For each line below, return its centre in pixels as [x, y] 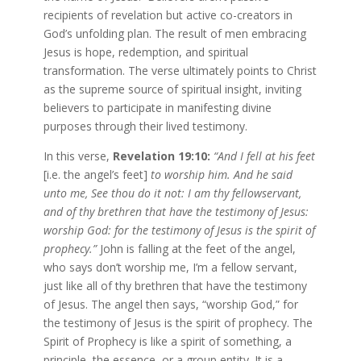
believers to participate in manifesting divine [157, 107]
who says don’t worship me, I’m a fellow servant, [170, 267]
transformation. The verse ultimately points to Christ [180, 70]
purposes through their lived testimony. [145, 126]
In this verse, [78, 156]
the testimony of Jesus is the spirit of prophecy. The [178, 322]
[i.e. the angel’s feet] [95, 174]
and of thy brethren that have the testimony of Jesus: [176, 211]
